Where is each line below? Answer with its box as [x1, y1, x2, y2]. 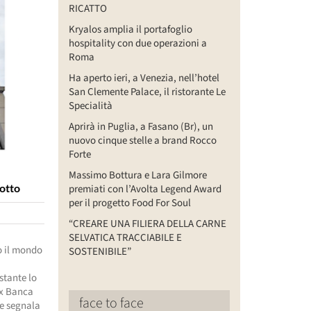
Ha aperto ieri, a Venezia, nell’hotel [68, 70, 219, 85]
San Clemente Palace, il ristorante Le [68, 84, 226, 99]
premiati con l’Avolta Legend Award [68, 181, 221, 196]
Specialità [68, 98, 112, 113]
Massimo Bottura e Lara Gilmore [68, 167, 207, 183]
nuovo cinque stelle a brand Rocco [68, 133, 217, 148]
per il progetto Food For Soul [68, 195, 191, 210]
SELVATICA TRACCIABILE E [68, 230, 182, 245]
